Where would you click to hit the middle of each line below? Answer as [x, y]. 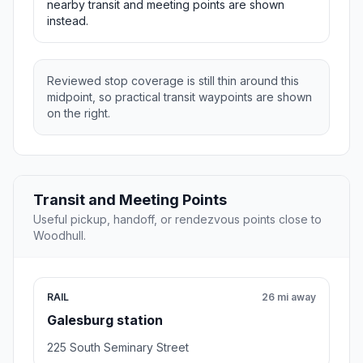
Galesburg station [105, 320]
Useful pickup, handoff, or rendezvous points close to [177, 220]
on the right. [79, 113]
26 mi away [289, 297]
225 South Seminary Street [118, 348]
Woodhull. [60, 236]
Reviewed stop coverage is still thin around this [173, 81]
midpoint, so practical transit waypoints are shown [179, 97]
